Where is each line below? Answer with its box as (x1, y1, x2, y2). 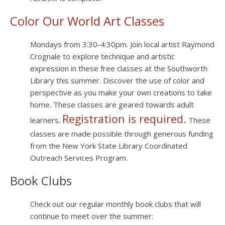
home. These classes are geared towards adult (30, 99, 194, 110)
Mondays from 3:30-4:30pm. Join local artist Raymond (30, 39, 214, 50)
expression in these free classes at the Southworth (30, 63, 207, 74)
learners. (30, 115, 62, 126)
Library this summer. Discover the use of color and (30, 75, 204, 86)
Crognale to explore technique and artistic (30, 51, 175, 62)
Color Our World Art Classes (10, 13, 164, 30)
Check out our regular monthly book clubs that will (30, 199, 201, 209)
